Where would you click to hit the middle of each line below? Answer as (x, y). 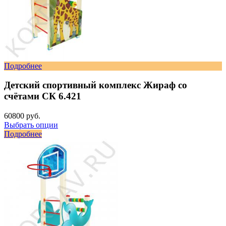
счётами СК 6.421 (43, 96)
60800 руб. (22, 116)
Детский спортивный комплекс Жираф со (96, 85)
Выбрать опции (31, 125)
